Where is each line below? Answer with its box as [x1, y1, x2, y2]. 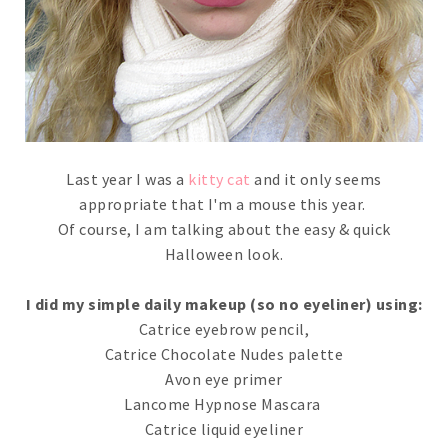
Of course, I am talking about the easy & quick [57, 218, 391, 239]
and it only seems [250, 168, 382, 189]
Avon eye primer [165, 368, 283, 389]
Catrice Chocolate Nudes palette [104, 343, 344, 364]
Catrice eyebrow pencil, [138, 318, 310, 339]
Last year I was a [66, 168, 189, 189]
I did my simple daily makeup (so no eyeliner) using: [25, 293, 423, 314]
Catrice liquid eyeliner [144, 418, 304, 439]
